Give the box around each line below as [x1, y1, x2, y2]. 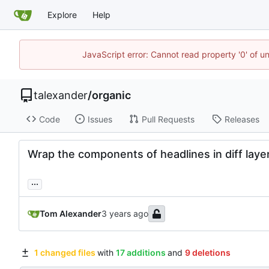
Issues [87, 113, 112, 124]
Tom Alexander [40, 208, 101, 219]
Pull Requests [141, 113, 195, 124]
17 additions [115, 247, 166, 258]
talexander [34, 89, 88, 101]
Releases [224, 113, 259, 124]
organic [92, 89, 131, 101]
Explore [47, 9, 77, 20]
